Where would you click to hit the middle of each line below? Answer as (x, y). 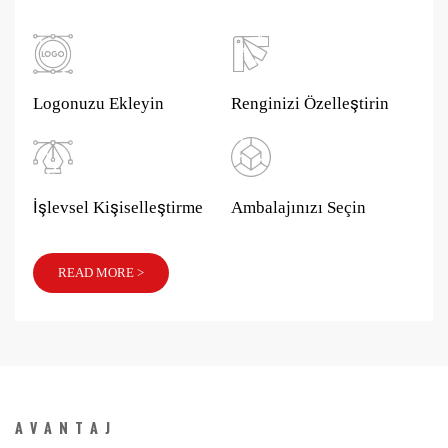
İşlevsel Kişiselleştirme (117, 206)
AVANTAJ (66, 427)
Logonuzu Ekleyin (98, 103)
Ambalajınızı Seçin (298, 206)
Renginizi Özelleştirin (309, 103)
